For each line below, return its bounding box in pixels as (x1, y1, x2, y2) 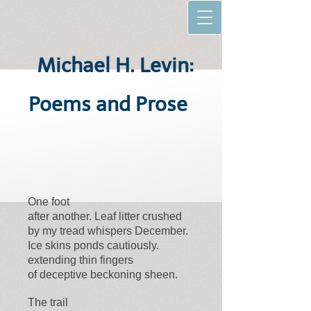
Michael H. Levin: (32, 53, 194, 78)
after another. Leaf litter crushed (28, 210, 182, 222)
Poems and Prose (28, 92, 197, 117)
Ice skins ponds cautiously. (28, 239, 159, 251)
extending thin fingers (28, 254, 133, 266)
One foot (28, 196, 69, 208)
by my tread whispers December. (28, 225, 188, 237)
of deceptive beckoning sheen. (28, 269, 178, 280)
